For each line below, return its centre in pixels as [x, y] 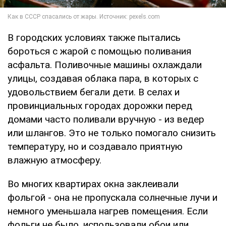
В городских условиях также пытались [94, 38]
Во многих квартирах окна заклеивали [93, 184]
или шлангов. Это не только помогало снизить [112, 133]
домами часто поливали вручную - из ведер [106, 120]
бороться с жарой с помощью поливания [99, 51]
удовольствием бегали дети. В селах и [94, 92]
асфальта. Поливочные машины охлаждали [105, 65]
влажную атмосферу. [54, 160]
